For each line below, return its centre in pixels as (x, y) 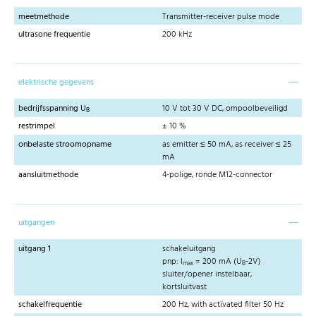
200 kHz (177, 34)
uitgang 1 (35, 249)
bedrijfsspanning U (52, 109)
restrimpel (37, 127)
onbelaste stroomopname (65, 144)
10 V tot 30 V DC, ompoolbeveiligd (225, 109)
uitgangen (36, 223)
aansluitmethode (48, 175)
